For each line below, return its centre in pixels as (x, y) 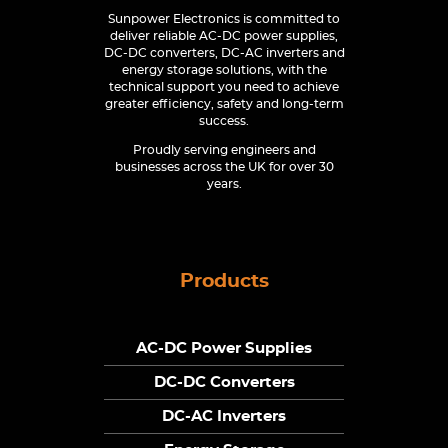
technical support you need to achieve (224, 87)
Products (224, 282)
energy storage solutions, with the (224, 70)
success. (224, 121)
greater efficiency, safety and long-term (224, 104)
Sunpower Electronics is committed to (224, 19)
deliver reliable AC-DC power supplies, (224, 36)
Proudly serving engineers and (224, 150)
